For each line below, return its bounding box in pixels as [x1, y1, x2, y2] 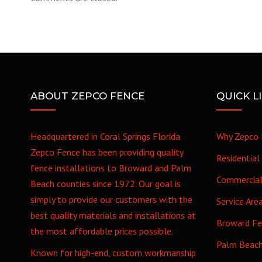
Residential [216, 152, 260, 164]
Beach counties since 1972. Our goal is [30, 178, 181, 189]
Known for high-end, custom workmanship [30, 247, 196, 258]
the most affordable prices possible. [30, 225, 173, 237]
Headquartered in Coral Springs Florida [30, 130, 180, 142]
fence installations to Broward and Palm [30, 162, 191, 174]
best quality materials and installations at [30, 209, 196, 221]
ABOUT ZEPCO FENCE [30, 90, 144, 102]
